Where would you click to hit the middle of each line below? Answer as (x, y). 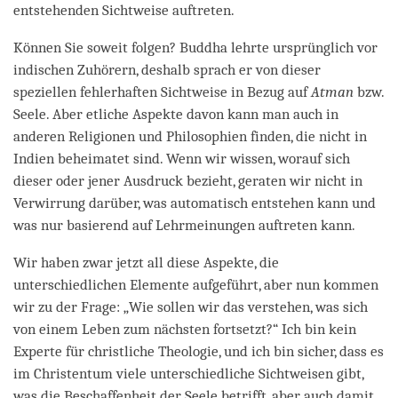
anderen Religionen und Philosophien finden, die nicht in (190, 136)
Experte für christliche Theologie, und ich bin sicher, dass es (199, 351)
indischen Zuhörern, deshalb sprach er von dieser (167, 69)
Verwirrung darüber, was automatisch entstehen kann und (195, 203)
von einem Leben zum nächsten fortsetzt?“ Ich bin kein (185, 329)
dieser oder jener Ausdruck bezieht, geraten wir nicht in (188, 180)
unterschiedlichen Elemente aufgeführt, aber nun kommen (196, 284)
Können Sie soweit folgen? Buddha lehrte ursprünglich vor (195, 47)
